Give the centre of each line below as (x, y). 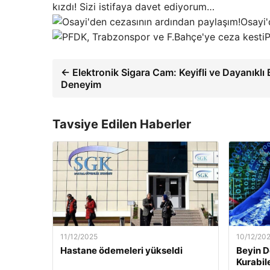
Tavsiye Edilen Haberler (122, 124)
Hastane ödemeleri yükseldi (121, 250)
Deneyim (81, 84)
